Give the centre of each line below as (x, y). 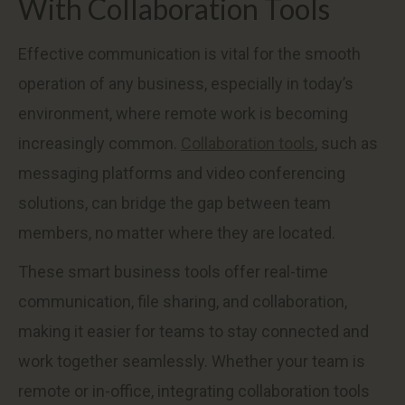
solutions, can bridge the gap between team (174, 203)
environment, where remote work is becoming (183, 113)
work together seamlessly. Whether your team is (192, 361)
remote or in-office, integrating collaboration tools (194, 391)
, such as (346, 143)
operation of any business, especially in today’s (186, 84)
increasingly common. (99, 143)
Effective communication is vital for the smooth (189, 54)
